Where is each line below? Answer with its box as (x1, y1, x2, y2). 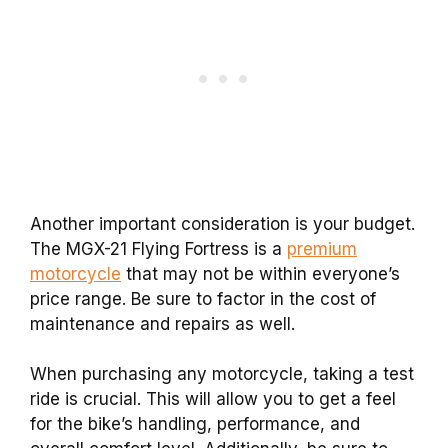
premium (287, 238, 357, 259)
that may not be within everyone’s (121, 263, 400, 284)
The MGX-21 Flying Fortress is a (30, 238, 287, 259)
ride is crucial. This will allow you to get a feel (30, 389, 396, 410)
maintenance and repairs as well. (30, 313, 295, 334)
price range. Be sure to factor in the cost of (30, 288, 376, 309)
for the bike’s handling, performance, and (30, 414, 360, 435)
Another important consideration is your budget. (30, 213, 415, 234)
